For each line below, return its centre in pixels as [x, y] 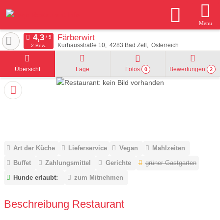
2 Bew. [38, 45]
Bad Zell [136, 45]
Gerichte [118, 163]
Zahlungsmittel [68, 163]
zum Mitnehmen [99, 178]
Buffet [22, 163]
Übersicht [27, 69]
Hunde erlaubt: [36, 178]
